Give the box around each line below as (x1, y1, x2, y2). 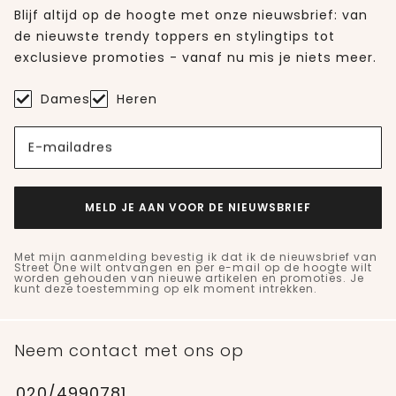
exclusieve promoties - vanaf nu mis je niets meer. (14, 48, 377, 66)
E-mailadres (28, 138, 113, 156)
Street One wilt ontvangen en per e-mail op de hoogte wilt (14, 259, 372, 275)
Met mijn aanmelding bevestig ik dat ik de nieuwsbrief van (14, 248, 377, 264)
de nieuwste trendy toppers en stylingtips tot (14, 27, 335, 45)
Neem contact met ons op (14, 339, 244, 362)
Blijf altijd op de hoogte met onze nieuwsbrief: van (14, 5, 368, 24)
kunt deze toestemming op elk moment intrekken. (14, 280, 317, 296)
